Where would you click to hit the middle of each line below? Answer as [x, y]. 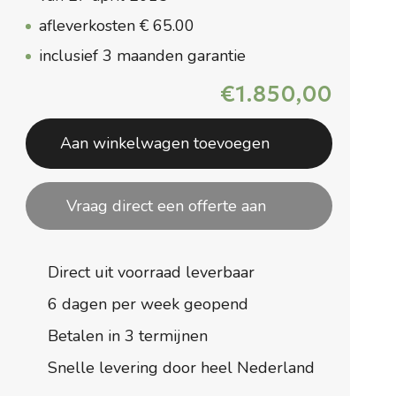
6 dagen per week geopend [148, 305]
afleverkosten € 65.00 [117, 26]
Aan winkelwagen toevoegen [165, 143]
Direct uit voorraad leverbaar [152, 273]
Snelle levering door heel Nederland [182, 368]
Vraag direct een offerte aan [167, 206]
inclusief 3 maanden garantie [143, 56]
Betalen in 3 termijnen [128, 336]
